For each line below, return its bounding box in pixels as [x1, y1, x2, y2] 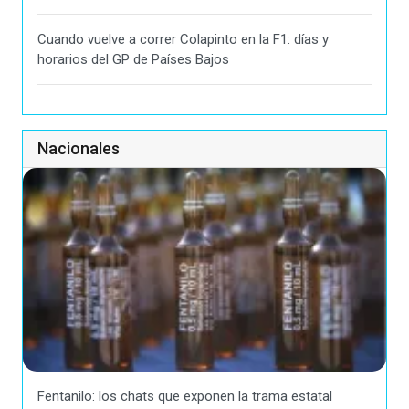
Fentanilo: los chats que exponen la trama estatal [37, 387, 332, 404]
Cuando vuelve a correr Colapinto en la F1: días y [37, 30, 329, 47]
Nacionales [37, 138, 120, 158]
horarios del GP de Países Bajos [37, 50, 229, 68]
